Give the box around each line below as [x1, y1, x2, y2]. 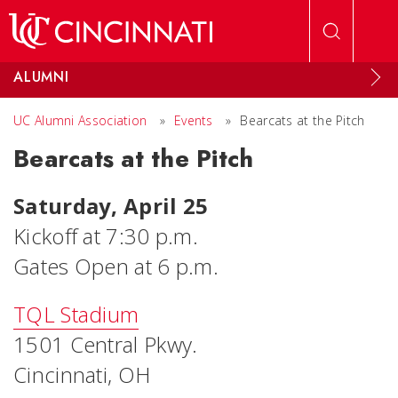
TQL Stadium [13, 299, 139, 329]
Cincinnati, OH [13, 360, 151, 389]
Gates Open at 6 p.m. [13, 251, 219, 281]
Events [173, 112, 213, 129]
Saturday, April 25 [13, 191, 209, 220]
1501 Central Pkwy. [13, 330, 198, 359]
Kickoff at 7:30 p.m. [13, 221, 198, 251]
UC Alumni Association [13, 112, 147, 129]
